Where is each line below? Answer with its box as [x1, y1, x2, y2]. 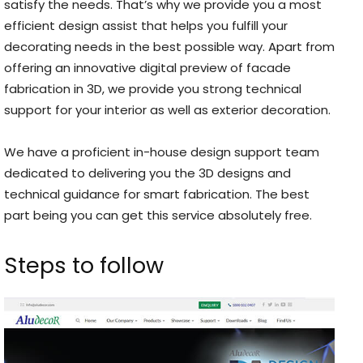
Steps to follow [4, 250, 164, 280]
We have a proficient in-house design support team [4, 143, 319, 160]
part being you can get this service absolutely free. [4, 206, 312, 224]
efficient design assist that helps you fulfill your [4, 16, 288, 34]
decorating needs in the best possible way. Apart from [4, 37, 335, 55]
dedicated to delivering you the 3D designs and [4, 164, 291, 181]
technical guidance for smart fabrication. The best [4, 185, 310, 203]
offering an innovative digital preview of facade [4, 58, 291, 76]
